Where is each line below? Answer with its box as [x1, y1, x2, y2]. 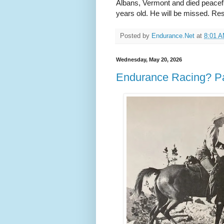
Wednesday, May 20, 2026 [116, 56, 182, 63]
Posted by [120, 32, 151, 40]
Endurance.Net [151, 32, 194, 40]
